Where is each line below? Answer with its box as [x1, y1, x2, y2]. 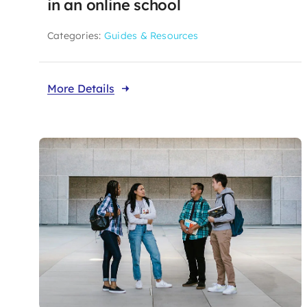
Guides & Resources [103, 29, 199, 42]
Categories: [47, 29, 104, 42]
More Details [47, 81, 114, 95]
